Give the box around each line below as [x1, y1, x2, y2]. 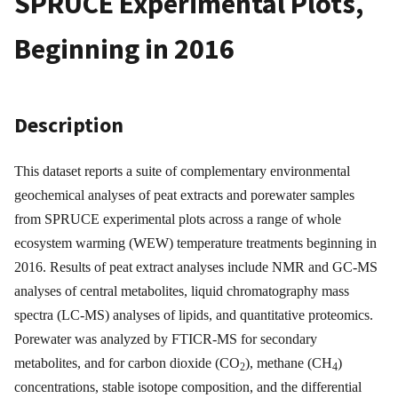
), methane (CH [245, 355, 332, 371]
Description [14, 111, 123, 139]
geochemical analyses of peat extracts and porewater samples [14, 187, 354, 203]
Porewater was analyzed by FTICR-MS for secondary [14, 331, 317, 347]
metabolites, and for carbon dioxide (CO [14, 355, 240, 371]
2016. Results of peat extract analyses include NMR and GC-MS [14, 259, 378, 275]
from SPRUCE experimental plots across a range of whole [14, 211, 341, 227]
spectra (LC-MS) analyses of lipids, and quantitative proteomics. [14, 307, 373, 323]
